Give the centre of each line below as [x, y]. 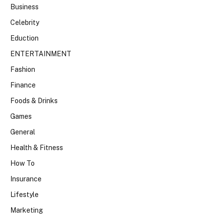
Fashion [23, 69]
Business [24, 7]
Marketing [27, 210]
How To [22, 163]
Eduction [24, 38]
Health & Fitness [37, 147]
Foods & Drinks [34, 100]
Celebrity [25, 22]
